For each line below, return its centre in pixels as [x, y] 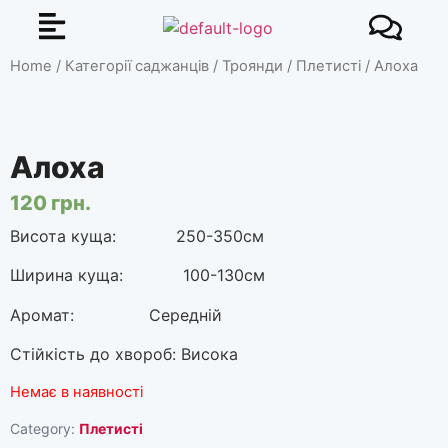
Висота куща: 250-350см [137, 235]
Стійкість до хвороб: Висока [124, 353]
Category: [44, 428]
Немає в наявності [76, 392]
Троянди [252, 66]
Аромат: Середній [116, 314]
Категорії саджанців [137, 66]
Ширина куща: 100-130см [137, 275]
